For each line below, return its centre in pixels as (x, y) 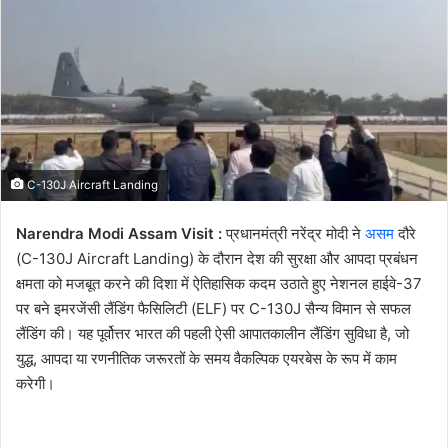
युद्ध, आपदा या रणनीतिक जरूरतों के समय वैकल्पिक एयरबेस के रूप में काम (206, 359)
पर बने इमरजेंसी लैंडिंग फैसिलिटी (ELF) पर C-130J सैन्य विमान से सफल (213, 309)
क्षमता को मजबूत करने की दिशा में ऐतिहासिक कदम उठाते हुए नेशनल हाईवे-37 (219, 284)
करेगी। (35, 384)
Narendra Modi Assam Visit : (119, 234)
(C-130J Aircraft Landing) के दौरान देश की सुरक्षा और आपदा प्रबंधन (217, 259)
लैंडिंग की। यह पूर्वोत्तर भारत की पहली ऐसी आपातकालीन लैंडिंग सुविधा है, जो (212, 334)
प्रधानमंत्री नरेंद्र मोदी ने (293, 234)
